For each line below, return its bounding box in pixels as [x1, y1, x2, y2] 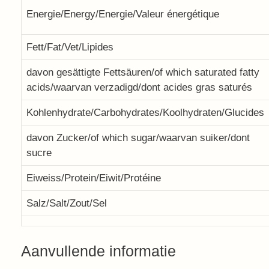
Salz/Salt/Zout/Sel [26, 198, 107, 209]
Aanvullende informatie [21, 242, 176, 259]
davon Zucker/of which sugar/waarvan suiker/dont [26, 132, 250, 144]
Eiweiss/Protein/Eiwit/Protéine [26, 172, 161, 184]
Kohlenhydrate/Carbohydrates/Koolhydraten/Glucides [26, 107, 264, 118]
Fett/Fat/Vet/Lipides [26, 41, 113, 53]
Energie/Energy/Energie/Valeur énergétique [26, 8, 219, 20]
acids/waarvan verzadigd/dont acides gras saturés [26, 82, 252, 93]
